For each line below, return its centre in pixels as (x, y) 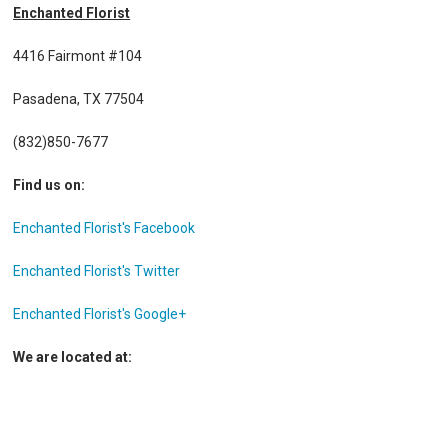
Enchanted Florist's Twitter (97, 271)
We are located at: (73, 357)
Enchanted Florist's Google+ (100, 314)
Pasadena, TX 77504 (79, 99)
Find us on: (49, 185)
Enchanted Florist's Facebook (104, 228)
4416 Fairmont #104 (78, 56)
